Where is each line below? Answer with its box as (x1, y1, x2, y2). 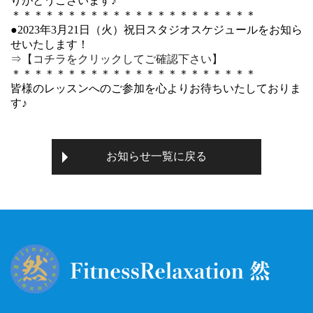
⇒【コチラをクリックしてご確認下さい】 (10, 53, 223, 65)
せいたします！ (10, 38, 89, 50)
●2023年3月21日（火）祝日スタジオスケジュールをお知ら (10, 24, 303, 36)
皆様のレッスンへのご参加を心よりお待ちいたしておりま (10, 82, 301, 94)
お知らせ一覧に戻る (106, 150, 207, 162)
